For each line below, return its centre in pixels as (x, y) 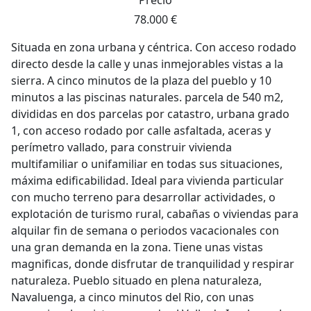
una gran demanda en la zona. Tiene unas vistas (137, 247)
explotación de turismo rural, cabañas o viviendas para (155, 214)
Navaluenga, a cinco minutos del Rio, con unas (133, 297)
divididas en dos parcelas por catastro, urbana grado (150, 114)
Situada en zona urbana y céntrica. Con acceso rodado (154, 47)
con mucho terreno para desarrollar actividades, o (143, 197)
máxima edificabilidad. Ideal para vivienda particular (148, 180)
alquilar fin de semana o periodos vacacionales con (145, 230)
